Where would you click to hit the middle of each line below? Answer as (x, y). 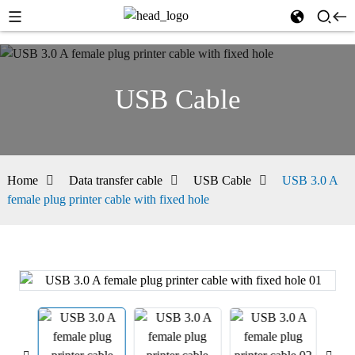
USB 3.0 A (309, 180)
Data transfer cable (115, 180)
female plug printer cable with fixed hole (108, 199)
